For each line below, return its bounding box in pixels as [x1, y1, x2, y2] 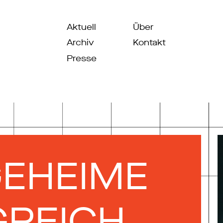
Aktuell [67, 21, 96, 33]
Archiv [67, 37, 94, 49]
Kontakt [133, 37, 166, 49]
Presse [67, 52, 97, 64]
